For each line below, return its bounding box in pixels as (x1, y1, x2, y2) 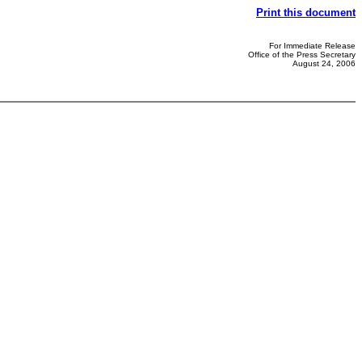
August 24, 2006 (293, 59, 356, 68)
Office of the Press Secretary (248, 50, 356, 59)
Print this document (256, 6, 356, 19)
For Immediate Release (269, 41, 356, 50)
